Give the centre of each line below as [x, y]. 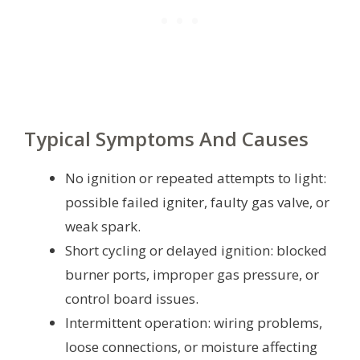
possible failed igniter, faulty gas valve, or [197, 202]
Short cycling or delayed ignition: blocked [196, 250]
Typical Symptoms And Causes [166, 138]
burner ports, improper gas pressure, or [192, 274]
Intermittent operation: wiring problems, [194, 322]
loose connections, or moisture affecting [191, 346]
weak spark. [103, 226]
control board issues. [132, 298]
